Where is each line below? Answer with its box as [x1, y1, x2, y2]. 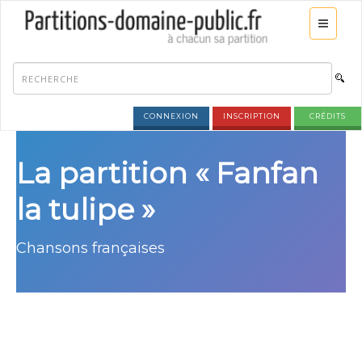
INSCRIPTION [223, 112, 280, 120]
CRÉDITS [305, 112, 351, 120]
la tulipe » [16, 192, 155, 227]
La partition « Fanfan [16, 155, 318, 191]
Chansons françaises [16, 239, 165, 257]
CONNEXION [144, 112, 199, 120]
